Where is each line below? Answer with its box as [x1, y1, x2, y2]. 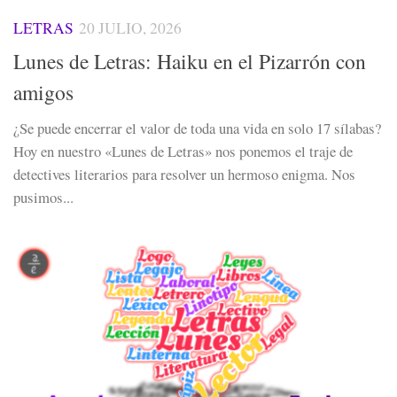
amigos [13, 78, 74, 107]
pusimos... [13, 187, 74, 208]
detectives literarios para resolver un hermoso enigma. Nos [13, 164, 355, 185]
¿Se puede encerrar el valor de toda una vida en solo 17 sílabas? [13, 118, 381, 139]
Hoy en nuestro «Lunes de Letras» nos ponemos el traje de [13, 141, 353, 162]
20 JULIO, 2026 [79, 17, 182, 38]
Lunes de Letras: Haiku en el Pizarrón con [13, 47, 366, 76]
